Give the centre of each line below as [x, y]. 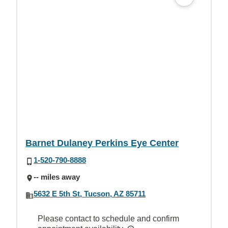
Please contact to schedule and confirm [108, 219]
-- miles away [57, 177]
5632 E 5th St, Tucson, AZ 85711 [90, 194]
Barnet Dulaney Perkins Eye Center [102, 143]
